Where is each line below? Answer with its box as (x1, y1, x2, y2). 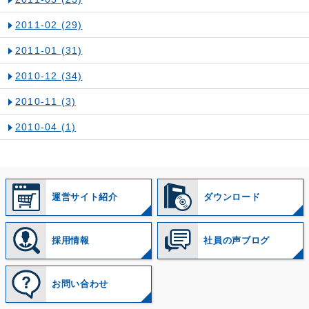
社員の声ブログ (203, 235, 270, 246)
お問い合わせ (52, 278, 108, 289)
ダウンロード (203, 192, 261, 203)
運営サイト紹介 (52, 192, 118, 203)
